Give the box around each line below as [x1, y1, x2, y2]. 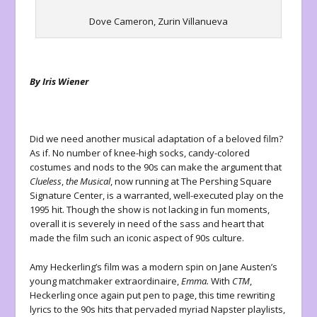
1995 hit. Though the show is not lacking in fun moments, [30, 203, 270, 217]
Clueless [30, 175, 62, 188]
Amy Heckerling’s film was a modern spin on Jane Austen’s [30, 260, 278, 274]
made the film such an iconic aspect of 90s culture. [30, 231, 245, 245]
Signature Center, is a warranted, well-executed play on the [30, 189, 284, 202]
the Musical [66, 175, 111, 188]
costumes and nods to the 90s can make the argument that [30, 161, 282, 174]
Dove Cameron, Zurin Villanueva [89, 15, 228, 28]
